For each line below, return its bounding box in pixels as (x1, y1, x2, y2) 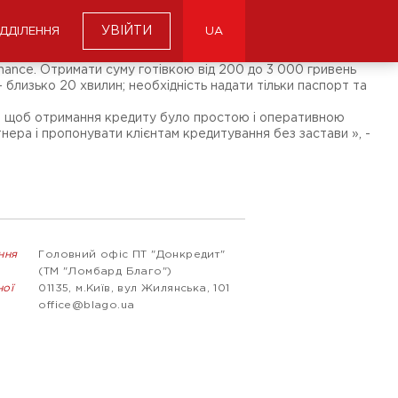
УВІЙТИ (101, 26, 152, 36)
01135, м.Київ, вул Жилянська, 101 (38, 283, 230, 293)
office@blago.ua (38, 300, 135, 310)
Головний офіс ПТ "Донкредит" (38, 250, 226, 259)
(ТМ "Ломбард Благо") (38, 267, 172, 276)
